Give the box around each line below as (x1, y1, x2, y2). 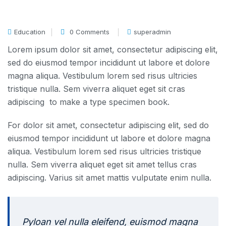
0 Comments (70, 27, 109, 36)
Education (14, 27, 45, 36)
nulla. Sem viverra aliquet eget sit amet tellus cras (8, 159, 197, 169)
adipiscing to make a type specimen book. (8, 96, 169, 107)
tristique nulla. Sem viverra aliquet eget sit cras (8, 83, 185, 94)
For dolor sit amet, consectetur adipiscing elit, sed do (8, 120, 209, 130)
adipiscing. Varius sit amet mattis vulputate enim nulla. (8, 172, 211, 183)
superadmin (134, 27, 171, 36)
